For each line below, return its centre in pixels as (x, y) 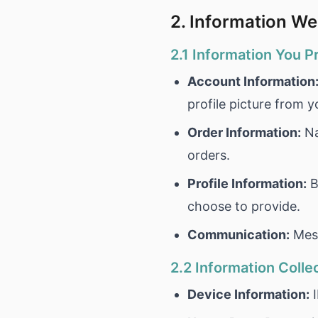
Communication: (238, 235)
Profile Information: (247, 183)
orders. (209, 155)
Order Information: (244, 132)
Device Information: (248, 294)
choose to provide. (244, 206)
